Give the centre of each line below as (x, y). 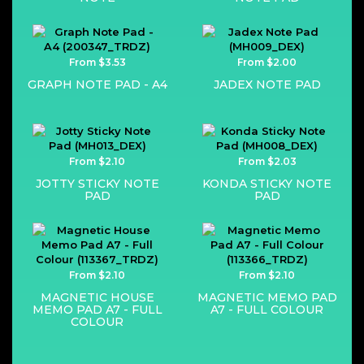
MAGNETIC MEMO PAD (267, 297)
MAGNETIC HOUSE (97, 297)
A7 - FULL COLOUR (267, 310)
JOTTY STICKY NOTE (97, 184)
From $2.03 (267, 161)
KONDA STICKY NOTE (267, 184)
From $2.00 (267, 62)
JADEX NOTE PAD (267, 84)
